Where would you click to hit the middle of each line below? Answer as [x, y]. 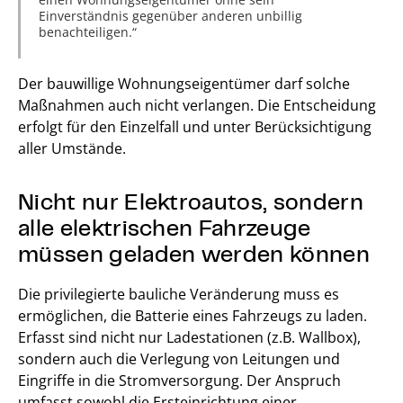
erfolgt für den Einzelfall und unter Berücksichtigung [195, 126]
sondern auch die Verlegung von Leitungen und [179, 358]
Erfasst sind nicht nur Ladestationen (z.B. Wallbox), [189, 337]
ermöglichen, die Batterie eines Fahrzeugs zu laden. [193, 315]
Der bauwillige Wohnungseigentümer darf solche [184, 83]
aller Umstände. [72, 148]
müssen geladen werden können [194, 252]
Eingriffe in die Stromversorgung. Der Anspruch [179, 380]
